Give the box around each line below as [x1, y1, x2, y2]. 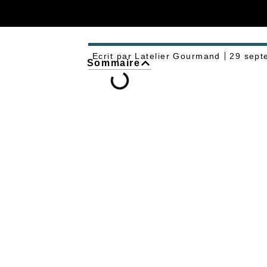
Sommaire [86, 57, 141, 68]
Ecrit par [92, 51, 132, 61]
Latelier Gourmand [132, 51, 221, 61]
